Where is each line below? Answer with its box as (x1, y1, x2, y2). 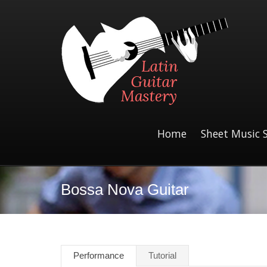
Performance (73, 250, 124, 260)
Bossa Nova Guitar (61, 180, 189, 198)
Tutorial (148, 250, 176, 260)
